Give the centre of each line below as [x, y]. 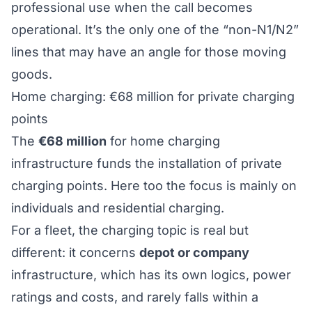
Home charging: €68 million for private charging [153, 96]
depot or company [194, 252]
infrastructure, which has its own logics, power [151, 275]
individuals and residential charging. [118, 208]
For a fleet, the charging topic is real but [130, 230]
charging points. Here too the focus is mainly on [154, 186]
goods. [32, 74]
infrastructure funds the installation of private [147, 163]
